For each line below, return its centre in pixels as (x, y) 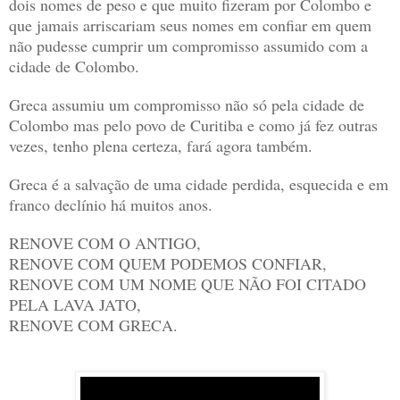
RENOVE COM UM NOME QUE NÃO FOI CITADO (187, 284)
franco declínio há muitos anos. (111, 205)
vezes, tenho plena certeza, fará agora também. (161, 146)
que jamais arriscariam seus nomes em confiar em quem (190, 25)
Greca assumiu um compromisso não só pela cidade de (187, 105)
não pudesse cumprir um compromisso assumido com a (188, 46)
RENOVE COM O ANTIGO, (108, 243)
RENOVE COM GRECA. (93, 325)
